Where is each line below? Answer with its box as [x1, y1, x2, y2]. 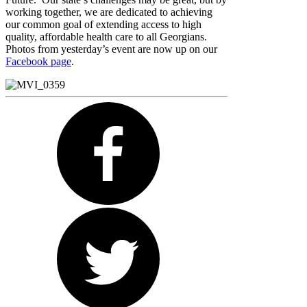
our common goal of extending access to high [5, 19, 201, 31]
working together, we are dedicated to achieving [5, 6, 212, 19]
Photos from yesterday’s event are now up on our [5, 43, 217, 56]
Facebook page [5, 56, 71, 68]
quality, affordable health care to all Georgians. [5, 31, 207, 43]
